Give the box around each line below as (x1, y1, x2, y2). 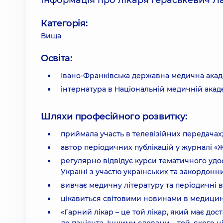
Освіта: (41, 53, 72, 64)
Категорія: (41, 18, 88, 29)
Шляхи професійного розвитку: (41, 111, 187, 122)
